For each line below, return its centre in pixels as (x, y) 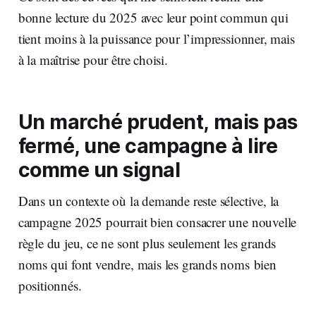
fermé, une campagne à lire (148, 145)
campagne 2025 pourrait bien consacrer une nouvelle (157, 221)
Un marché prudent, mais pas (158, 121)
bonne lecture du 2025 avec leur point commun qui (153, 17)
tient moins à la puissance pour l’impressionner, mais (156, 38)
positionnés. (50, 285)
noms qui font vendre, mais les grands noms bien (147, 264)
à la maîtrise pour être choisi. (93, 59)
